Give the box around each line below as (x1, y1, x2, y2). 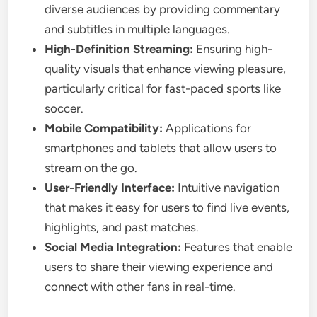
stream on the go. (45, 161, 138, 175)
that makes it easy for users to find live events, (45, 200, 290, 214)
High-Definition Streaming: (45, 42, 194, 56)
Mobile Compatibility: (45, 121, 163, 135)
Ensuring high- (193, 42, 273, 56)
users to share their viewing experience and (45, 260, 274, 274)
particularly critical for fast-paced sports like (45, 81, 282, 96)
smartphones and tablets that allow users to (45, 141, 277, 155)
